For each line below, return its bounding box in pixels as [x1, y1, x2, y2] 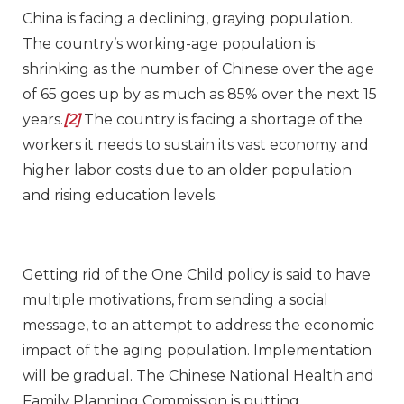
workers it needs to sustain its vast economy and [23, 136, 369, 154]
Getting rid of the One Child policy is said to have [23, 266, 371, 284]
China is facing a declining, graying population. [23, 10, 353, 28]
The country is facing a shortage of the [80, 111, 363, 129]
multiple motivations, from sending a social [23, 291, 328, 309]
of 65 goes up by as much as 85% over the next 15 [23, 86, 377, 104]
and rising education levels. [23, 187, 217, 205]
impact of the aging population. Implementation [23, 342, 372, 360]
